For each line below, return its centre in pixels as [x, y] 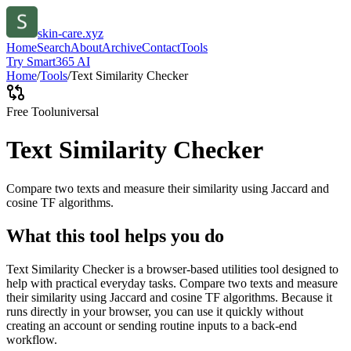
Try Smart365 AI [48, 62]
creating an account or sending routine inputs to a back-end [152, 325]
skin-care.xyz [71, 33]
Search [54, 47]
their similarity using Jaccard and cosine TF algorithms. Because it [169, 297]
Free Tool [30, 112]
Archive [122, 47]
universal [76, 112]
